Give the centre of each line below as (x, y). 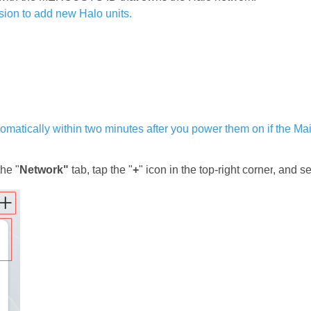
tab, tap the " (101, 170)
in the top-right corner (221, 170)
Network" (44, 170)
